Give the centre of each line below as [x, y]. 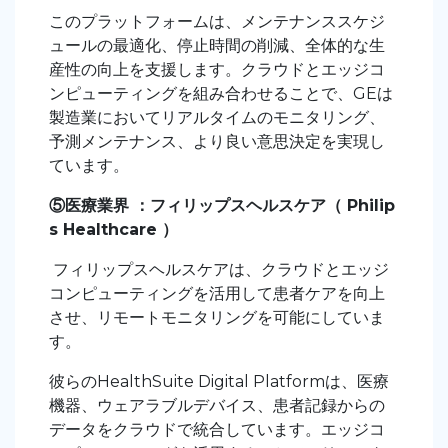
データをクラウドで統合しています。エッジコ [217, 430]
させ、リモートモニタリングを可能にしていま [217, 318]
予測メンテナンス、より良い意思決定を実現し [217, 142]
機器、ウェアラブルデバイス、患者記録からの [217, 406]
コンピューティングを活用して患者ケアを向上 [217, 294]
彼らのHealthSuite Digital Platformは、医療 [219, 382]
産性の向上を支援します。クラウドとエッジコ [217, 70]
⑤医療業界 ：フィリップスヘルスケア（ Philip [222, 206]
